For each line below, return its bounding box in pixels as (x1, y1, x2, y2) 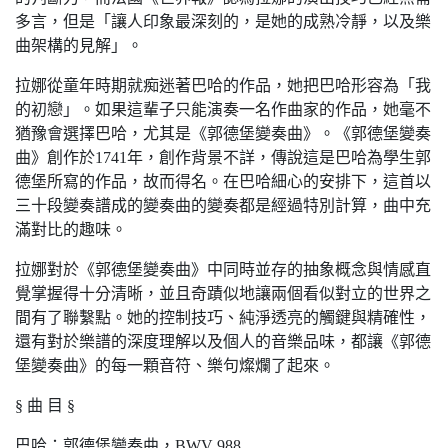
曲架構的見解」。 (15, 37, 143, 54)
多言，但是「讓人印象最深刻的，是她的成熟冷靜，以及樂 (15, 13, 431, 30)
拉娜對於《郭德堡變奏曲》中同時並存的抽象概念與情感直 (15, 261, 431, 278)
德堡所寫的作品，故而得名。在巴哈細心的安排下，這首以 (15, 173, 431, 190)
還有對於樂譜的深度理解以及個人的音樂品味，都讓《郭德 (15, 333, 431, 350)
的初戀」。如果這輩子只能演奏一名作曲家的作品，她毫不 (15, 101, 431, 118)
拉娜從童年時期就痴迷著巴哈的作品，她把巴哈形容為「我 (15, 77, 431, 94)
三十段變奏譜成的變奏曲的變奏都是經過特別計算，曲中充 (15, 197, 431, 214)
